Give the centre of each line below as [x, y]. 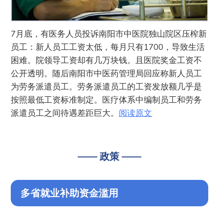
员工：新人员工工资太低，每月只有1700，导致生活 [108, 47]
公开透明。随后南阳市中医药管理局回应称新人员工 [107, 73]
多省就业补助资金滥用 [70, 193]
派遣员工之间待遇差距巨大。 [65, 113]
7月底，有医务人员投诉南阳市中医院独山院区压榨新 [109, 34]
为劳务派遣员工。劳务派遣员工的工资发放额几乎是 [107, 87]
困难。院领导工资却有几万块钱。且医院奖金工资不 [107, 60]
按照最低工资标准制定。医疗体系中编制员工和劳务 [107, 100]
